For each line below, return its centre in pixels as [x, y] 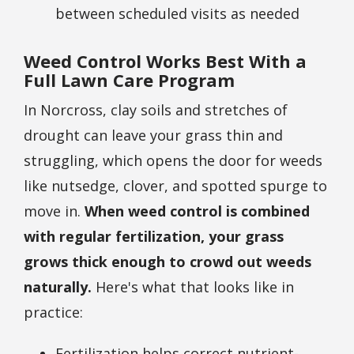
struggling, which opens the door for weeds [173, 161]
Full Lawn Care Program [129, 80]
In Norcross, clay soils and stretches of [156, 110]
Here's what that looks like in [193, 287]
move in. [54, 211]
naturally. [58, 287]
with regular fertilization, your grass [154, 237]
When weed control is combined [197, 211]
